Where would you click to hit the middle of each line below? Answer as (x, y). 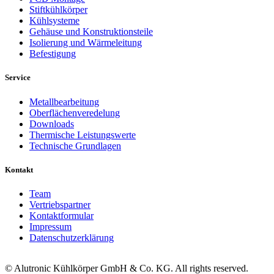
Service (18, 78)
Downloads (52, 124)
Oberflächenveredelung (75, 113)
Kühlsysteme (54, 21)
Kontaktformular (61, 215)
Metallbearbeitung (64, 102)
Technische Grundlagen (75, 146)
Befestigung (53, 54)
